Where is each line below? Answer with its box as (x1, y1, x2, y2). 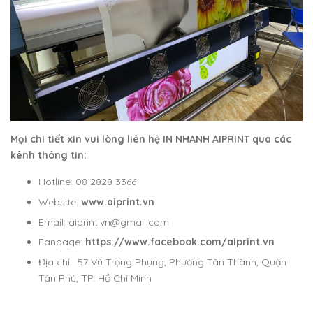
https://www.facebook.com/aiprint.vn (85, 235, 275, 249)
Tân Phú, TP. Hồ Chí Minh (38, 271, 152, 284)
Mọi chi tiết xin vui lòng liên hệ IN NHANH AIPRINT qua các (10, 133, 291, 146)
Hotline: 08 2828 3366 (38, 175, 139, 189)
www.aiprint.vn (81, 196, 154, 209)
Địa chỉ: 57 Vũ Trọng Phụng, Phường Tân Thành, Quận (38, 255, 286, 268)
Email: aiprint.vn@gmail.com (38, 215, 169, 228)
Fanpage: (38, 235, 85, 249)
